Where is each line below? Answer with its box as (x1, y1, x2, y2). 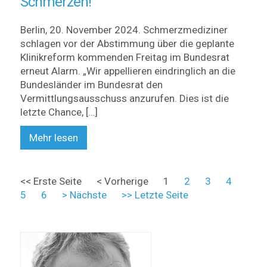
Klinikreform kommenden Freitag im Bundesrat (20, 51, 229, 63)
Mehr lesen (29, 132, 78, 144)
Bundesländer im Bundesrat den (20, 79, 163, 91)
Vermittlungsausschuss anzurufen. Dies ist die (20, 92, 229, 104)
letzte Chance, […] (20, 106, 98, 118)
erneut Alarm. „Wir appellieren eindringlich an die (20, 65, 235, 77)
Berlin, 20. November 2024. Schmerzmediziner (20, 24, 228, 36)
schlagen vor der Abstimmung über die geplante (20, 38, 234, 49)
